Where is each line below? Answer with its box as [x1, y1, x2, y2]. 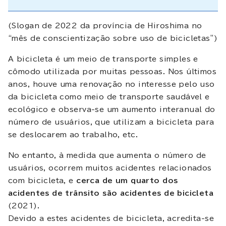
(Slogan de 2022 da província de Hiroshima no [8, 22, 202, 29]
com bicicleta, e [8, 177, 77, 184]
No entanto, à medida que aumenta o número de [8, 151, 206, 159]
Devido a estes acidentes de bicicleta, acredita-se [8, 214, 214, 222]
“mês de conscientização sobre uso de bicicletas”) [8, 34, 218, 42]
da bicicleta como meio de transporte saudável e [8, 93, 210, 100]
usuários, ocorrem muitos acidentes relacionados [8, 164, 212, 172]
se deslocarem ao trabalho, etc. [8, 131, 138, 138]
